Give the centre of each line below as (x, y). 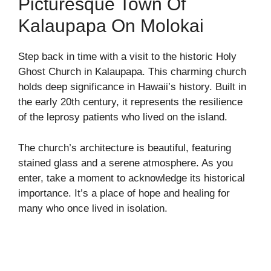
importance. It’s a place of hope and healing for (124, 193)
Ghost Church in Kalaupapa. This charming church (132, 72)
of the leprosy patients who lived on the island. (123, 117)
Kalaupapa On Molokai (111, 26)
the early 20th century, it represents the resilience (130, 102)
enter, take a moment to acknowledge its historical (132, 178)
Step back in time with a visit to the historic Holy (127, 57)
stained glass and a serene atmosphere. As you (126, 163)
